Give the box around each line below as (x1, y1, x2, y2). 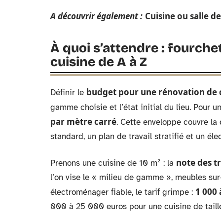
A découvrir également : (50, 10, 143, 22)
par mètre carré (50, 116, 116, 127)
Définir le (50, 87, 86, 98)
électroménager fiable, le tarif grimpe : (50, 187, 195, 197)
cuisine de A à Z (50, 54, 147, 70)
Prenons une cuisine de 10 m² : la (50, 158, 176, 168)
